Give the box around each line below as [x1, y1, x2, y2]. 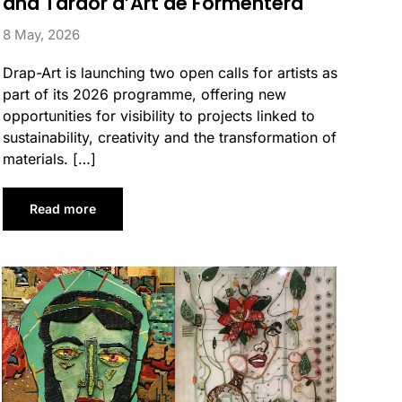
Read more [29, 201, 96, 217]
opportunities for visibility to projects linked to [2, 107, 315, 126]
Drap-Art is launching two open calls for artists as [2, 64, 337, 83]
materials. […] [2, 150, 96, 169]
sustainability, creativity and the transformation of [2, 128, 336, 147]
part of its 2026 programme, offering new [2, 85, 286, 104]
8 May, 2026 [2, 26, 80, 44]
